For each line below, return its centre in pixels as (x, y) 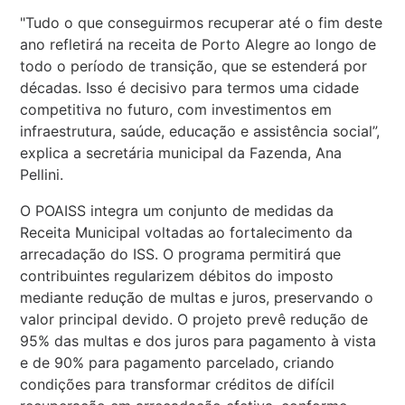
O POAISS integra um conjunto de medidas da (177, 210)
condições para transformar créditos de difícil (178, 384)
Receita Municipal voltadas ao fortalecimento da (187, 232)
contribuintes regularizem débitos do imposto (177, 275)
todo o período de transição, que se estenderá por (194, 66)
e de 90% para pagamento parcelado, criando (178, 362)
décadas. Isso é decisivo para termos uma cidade (190, 87)
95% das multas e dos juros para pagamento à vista (198, 340)
